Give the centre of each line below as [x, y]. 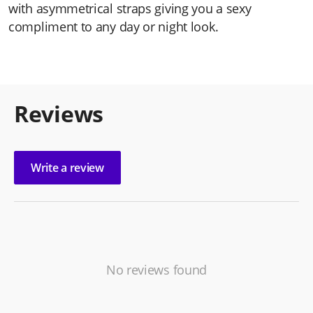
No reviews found [156, 269]
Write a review [67, 167]
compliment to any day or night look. [114, 26]
